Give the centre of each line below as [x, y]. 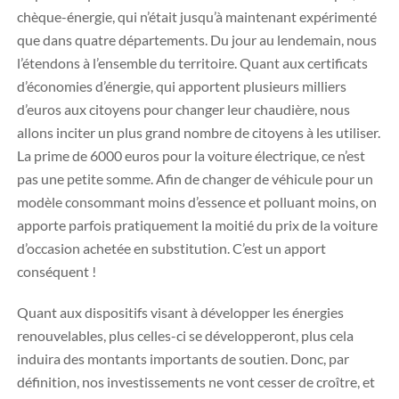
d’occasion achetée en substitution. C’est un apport [171, 248]
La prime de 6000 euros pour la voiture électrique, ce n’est [191, 155]
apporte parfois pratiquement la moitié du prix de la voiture [197, 225]
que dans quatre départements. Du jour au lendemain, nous [197, 40]
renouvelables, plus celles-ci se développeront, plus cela [185, 335]
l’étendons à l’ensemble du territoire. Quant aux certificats [192, 63]
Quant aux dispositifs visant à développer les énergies [180, 312]
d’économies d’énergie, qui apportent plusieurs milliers [182, 86]
